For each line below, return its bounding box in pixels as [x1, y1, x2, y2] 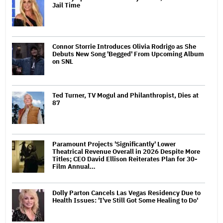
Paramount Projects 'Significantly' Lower [52, 139, 176, 148]
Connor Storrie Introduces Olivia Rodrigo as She [52, 42, 196, 51]
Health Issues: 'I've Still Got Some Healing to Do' [52, 196, 198, 205]
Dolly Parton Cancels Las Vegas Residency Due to [52, 188, 201, 197]
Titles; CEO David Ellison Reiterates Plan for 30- [52, 154, 197, 163]
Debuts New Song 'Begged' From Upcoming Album [52, 49, 204, 58]
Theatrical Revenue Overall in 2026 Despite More [52, 147, 200, 156]
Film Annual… [52, 162, 96, 171]
